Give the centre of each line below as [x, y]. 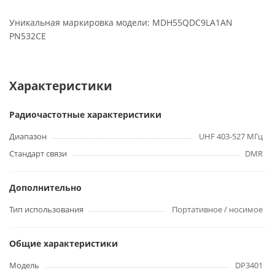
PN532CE [28, 36]
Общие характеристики [64, 243]
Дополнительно [45, 188]
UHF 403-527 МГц [231, 136]
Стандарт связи [38, 153]
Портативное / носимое [217, 209]
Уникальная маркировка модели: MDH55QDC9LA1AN [121, 22]
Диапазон [28, 136]
